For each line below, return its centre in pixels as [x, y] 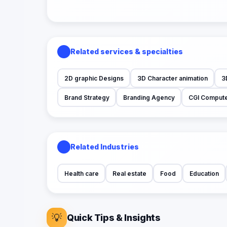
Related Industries [105, 147]
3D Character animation [172, 78]
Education [204, 173]
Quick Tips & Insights [114, 218]
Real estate [129, 173]
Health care [81, 173]
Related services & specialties [127, 52]
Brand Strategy [87, 97]
